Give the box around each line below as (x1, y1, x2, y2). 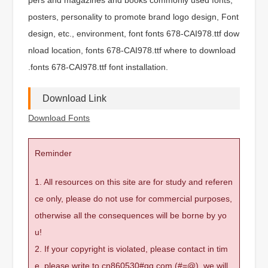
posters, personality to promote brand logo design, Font (28, 11, 239, 22)
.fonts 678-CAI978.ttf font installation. (28, 62, 169, 72)
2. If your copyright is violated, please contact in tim (35, 243, 229, 254)
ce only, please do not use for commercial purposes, (35, 193, 233, 203)
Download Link (42, 93, 107, 103)
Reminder (35, 148, 72, 158)
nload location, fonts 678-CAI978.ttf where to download (28, 45, 236, 55)
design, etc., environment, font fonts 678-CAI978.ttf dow (28, 28, 240, 38)
